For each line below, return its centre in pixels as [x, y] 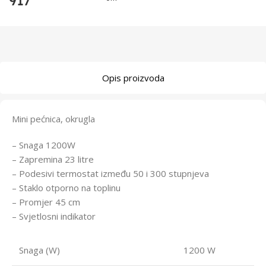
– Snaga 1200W [44, 145]
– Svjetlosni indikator [54, 216]
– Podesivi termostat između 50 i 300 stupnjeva [110, 173]
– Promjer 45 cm [46, 202]
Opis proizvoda [133, 77]
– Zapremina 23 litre [53, 159]
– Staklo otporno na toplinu [66, 187]
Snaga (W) [39, 250]
